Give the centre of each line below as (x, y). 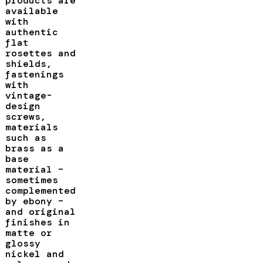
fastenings (34, 74)
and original (40, 211)
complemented (40, 190)
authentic (31, 32)
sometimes (31, 180)
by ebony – (34, 201)
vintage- (28, 95)
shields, (28, 63)
